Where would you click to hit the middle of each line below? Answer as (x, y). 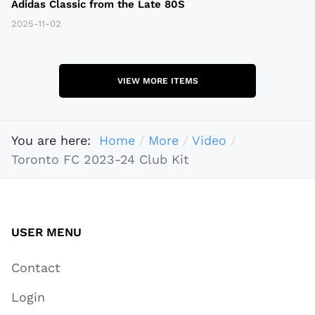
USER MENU (46, 232)
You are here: (55, 140)
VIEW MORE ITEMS (157, 81)
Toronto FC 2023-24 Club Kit (100, 159)
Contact (36, 268)
